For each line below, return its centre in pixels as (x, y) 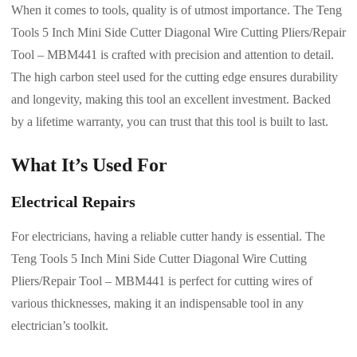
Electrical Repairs (73, 201)
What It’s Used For (89, 165)
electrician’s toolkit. (60, 325)
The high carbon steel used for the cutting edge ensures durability (175, 76)
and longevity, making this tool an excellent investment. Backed (171, 99)
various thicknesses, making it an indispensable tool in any (157, 303)
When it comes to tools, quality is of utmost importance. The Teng (177, 10)
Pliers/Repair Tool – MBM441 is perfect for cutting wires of (162, 280)
